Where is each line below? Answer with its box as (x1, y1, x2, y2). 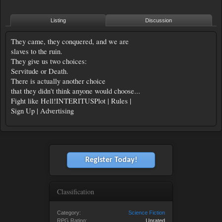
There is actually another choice (11, 76, 106, 86)
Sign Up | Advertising (11, 106, 74, 115)
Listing (50, 17, 66, 23)
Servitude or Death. (11, 66, 68, 76)
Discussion (145, 17, 172, 23)
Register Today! (85, 156, 137, 164)
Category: (57, 210, 81, 216)
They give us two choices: (11, 56, 87, 66)
